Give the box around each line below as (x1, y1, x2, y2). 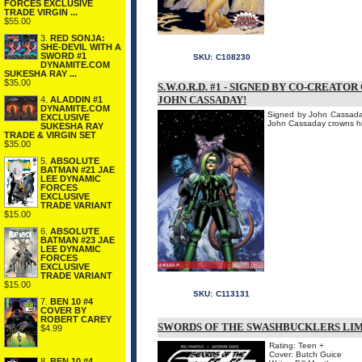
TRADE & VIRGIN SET (4, 129, 96, 140)
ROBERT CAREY (40, 314, 112, 324)
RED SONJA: (50, 32, 105, 43)
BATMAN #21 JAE (40, 164, 115, 175)
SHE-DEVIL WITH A (40, 41, 121, 52)
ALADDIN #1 (50, 94, 103, 104)
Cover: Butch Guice (269, 350, 342, 359)
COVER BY (40, 305, 86, 315)
